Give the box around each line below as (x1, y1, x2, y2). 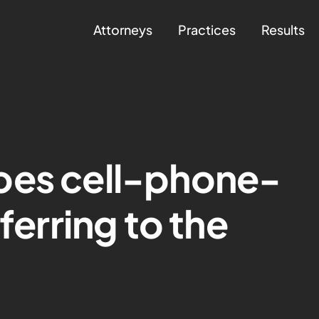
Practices (178, 21, 236, 38)
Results (261, 21, 305, 38)
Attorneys (93, 21, 152, 38)
